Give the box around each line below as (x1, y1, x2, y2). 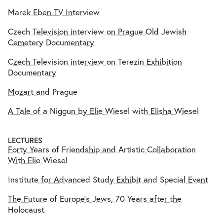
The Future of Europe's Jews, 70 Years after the (8, 193, 182, 204)
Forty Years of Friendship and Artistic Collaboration (8, 144, 196, 154)
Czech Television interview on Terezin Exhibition (8, 56, 182, 67)
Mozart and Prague (8, 86, 77, 97)
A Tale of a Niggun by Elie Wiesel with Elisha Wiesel (8, 106, 199, 116)
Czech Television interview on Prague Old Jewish (8, 26, 186, 37)
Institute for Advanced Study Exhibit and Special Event (8, 174, 208, 184)
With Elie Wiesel (8, 155, 68, 165)
